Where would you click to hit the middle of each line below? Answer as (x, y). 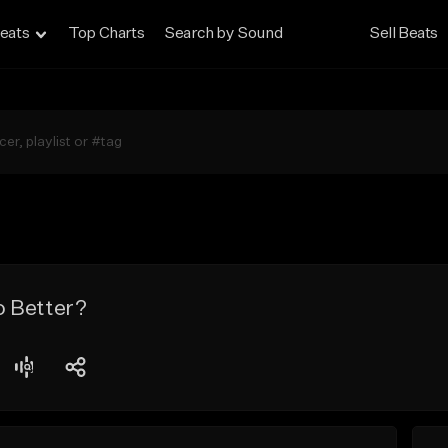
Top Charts (106, 34)
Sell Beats (404, 34)
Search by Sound (223, 34)
